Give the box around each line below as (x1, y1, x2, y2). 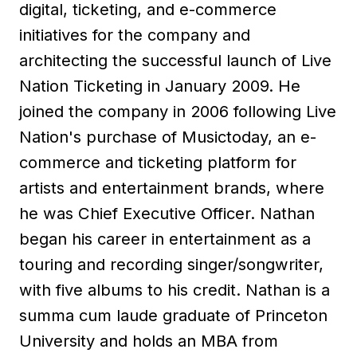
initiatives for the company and (19, 25, 250, 45)
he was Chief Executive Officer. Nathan (19, 203, 315, 223)
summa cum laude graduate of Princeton (19, 305, 328, 325)
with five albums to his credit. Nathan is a (19, 280, 330, 300)
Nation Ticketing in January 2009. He (19, 76, 300, 96)
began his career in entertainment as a (19, 229, 311, 249)
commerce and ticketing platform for (19, 152, 296, 172)
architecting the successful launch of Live (19, 50, 331, 70)
